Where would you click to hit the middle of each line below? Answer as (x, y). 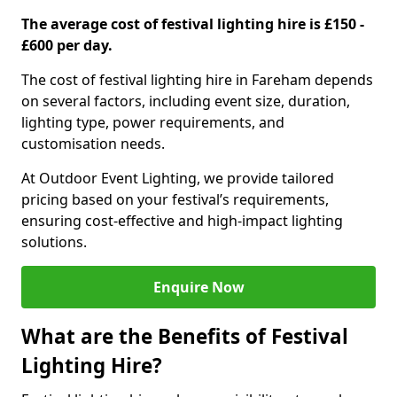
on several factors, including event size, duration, (186, 101)
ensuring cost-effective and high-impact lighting (182, 221)
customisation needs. (93, 144)
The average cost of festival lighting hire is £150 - (193, 24)
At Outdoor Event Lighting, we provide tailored (178, 178)
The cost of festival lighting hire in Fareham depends (197, 80)
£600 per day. (67, 45)
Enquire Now (198, 287)
